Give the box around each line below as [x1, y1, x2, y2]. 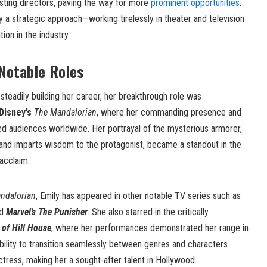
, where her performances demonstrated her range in [51, 222, 249, 234]
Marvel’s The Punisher [6, 206, 88, 218]
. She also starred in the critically [88, 206, 209, 218]
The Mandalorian [34, 107, 97, 119]
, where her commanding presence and [97, 107, 241, 119]
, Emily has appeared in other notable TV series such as [36, 190, 241, 202]
